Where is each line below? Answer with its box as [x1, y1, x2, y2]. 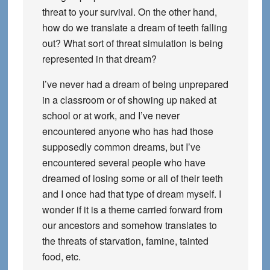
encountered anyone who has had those [42, 124, 213, 138]
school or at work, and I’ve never [42, 108, 180, 122]
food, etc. [42, 250, 81, 263]
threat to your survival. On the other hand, [42, 5, 217, 19]
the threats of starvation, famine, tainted [42, 234, 209, 248]
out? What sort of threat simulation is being [42, 36, 223, 50]
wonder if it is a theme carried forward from [42, 202, 222, 216]
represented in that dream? [42, 52, 157, 66]
